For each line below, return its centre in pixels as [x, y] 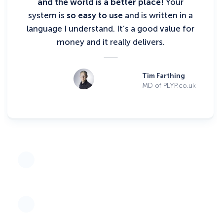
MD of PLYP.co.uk [169, 86]
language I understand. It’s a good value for [110, 28]
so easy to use [95, 15]
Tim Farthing [163, 76]
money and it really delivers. [110, 42]
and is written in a [158, 15]
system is [47, 15]
